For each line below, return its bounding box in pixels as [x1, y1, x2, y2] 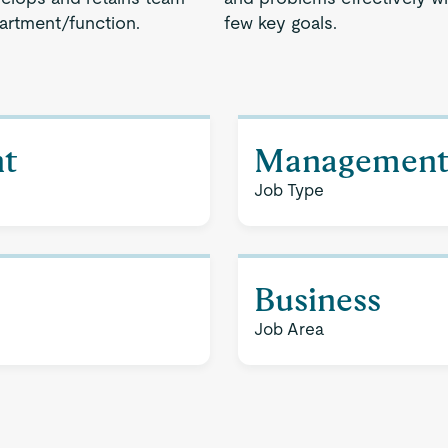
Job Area [254, 319, 324, 339]
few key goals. [224, 12, 337, 33]
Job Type [254, 180, 324, 200]
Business [254, 281, 381, 318]
